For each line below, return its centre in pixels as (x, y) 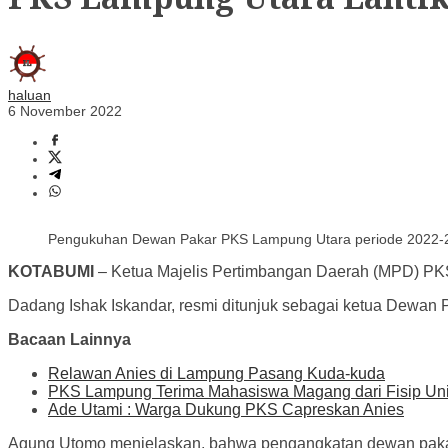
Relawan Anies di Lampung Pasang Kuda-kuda (216, 374)
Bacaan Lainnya (69, 340)
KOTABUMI (51, 272)
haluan (29, 95)
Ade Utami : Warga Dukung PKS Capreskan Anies (226, 410)
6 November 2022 (65, 111)
